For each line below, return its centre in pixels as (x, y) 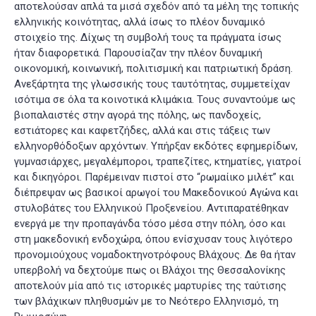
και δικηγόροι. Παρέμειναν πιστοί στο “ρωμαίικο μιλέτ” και (154, 177)
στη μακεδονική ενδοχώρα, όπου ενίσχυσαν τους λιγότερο (153, 239)
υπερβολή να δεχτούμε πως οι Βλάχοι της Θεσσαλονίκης (150, 271)
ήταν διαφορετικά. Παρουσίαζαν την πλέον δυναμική (138, 53)
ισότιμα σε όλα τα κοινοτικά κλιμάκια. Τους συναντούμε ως (155, 100)
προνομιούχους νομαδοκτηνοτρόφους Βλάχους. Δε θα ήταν (155, 255)
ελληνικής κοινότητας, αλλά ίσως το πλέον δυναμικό (140, 22)
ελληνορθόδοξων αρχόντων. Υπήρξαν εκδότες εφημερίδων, (156, 146)
